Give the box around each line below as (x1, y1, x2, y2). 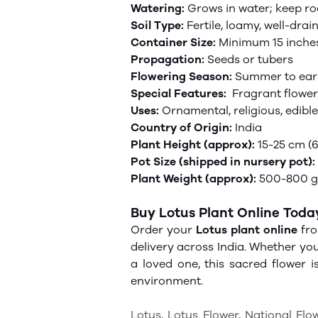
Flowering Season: (131, 70, 235, 83)
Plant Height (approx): (131, 138, 255, 151)
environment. (131, 274, 203, 287)
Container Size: (131, 35, 219, 49)
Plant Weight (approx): (131, 172, 259, 185)
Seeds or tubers (207, 53, 293, 66)
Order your (131, 223, 196, 236)
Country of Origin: (131, 121, 235, 134)
